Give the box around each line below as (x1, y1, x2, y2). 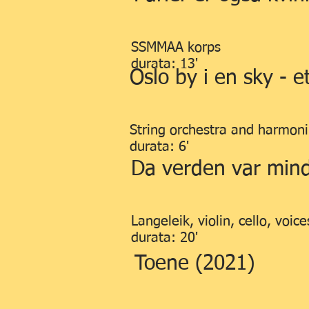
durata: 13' (131, 57, 198, 71)
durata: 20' (131, 231, 198, 245)
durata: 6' (130, 140, 189, 154)
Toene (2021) (134, 254, 255, 275)
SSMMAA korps (131, 41, 221, 54)
